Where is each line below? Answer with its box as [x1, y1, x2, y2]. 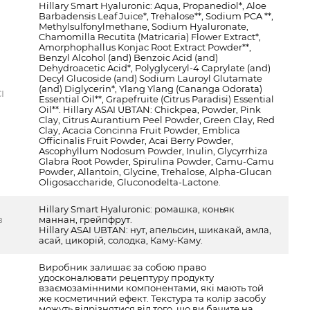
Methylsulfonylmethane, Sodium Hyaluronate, [39, 21, 249, 32]
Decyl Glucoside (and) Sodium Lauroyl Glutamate [39, 73, 263, 84]
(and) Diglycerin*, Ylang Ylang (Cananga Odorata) [39, 83, 263, 94]
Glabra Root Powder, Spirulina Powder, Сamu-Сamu [39, 156, 275, 167]
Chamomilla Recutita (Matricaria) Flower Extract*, [39, 31, 262, 42]
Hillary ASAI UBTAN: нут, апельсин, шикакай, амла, [39, 224, 272, 235]
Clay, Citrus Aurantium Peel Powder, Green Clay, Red [39, 114, 275, 125]
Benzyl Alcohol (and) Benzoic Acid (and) [39, 52, 219, 63]
